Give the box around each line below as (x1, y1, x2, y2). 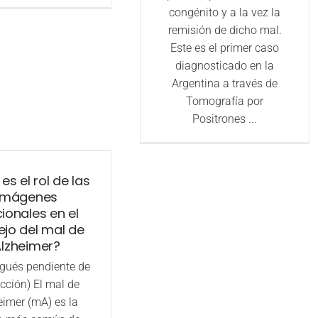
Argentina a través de (172, 77, 278, 90)
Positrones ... (192, 112, 258, 126)
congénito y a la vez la (169, 6, 281, 19)
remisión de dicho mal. (168, 23, 282, 37)
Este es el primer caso (170, 41, 280, 55)
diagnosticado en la (175, 59, 275, 72)
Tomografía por (186, 94, 264, 108)
